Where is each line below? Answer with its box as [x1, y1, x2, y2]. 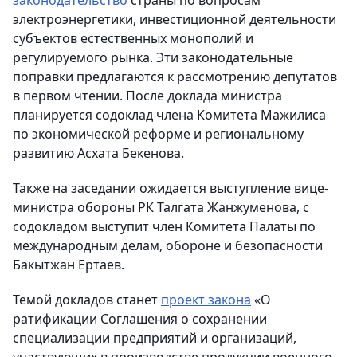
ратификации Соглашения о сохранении [13, 310, 267, 328]
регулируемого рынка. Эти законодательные [13, 49, 293, 67]
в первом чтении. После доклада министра [13, 87, 282, 105]
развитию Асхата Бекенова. [13, 144, 184, 163]
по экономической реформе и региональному [13, 125, 304, 143]
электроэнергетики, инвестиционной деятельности [13, 10, 336, 29]
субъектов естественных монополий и [13, 29, 253, 48]
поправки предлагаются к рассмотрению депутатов [13, 68, 337, 86]
